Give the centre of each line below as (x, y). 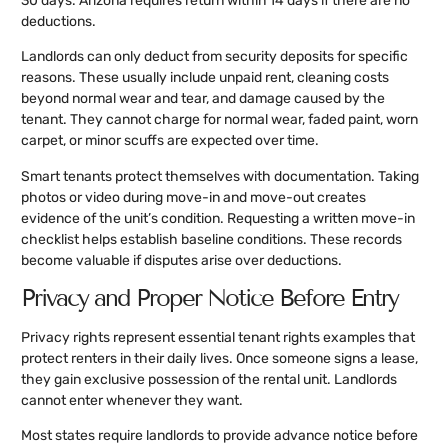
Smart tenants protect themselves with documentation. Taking (220, 176)
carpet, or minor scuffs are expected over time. (170, 141)
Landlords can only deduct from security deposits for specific (214, 57)
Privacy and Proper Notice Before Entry (209, 298)
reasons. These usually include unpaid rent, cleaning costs (205, 78)
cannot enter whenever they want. (132, 401)
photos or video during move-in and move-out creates (193, 197)
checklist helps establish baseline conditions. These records (211, 239)
